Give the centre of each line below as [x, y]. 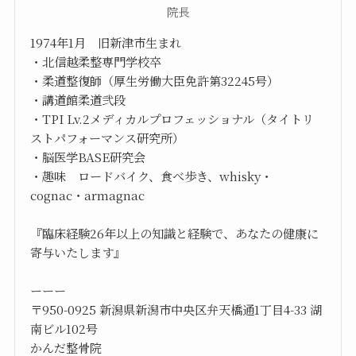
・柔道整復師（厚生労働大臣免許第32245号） [155, 81]
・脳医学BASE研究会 [88, 157]
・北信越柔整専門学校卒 [96, 62]
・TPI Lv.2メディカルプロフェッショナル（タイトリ [172, 119]
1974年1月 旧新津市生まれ [106, 43]
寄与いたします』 [78, 252]
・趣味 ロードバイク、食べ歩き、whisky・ [152, 176]
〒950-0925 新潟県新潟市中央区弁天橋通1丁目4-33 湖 [176, 310]
